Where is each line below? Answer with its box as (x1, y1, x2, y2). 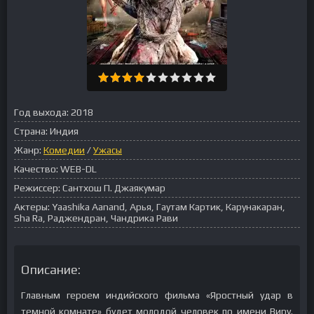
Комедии (43, 144, 85, 156)
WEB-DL (60, 163, 97, 175)
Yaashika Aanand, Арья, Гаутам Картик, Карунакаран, (52, 201, 285, 212)
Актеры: (14, 201, 50, 212)
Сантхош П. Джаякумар (62, 182, 165, 193)
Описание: (21, 262, 81, 277)
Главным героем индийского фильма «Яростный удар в (21, 289, 293, 301)
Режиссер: (14, 182, 60, 193)
